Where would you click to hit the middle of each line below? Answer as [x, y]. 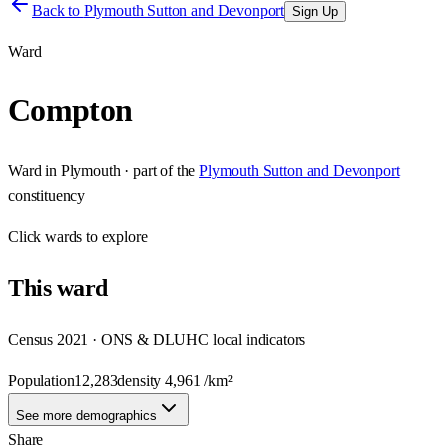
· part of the [158, 170]
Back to [58, 10]
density [141, 380]
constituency [47, 195]
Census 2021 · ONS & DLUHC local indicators [157, 339]
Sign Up [315, 11]
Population [41, 380]
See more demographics [86, 415]
